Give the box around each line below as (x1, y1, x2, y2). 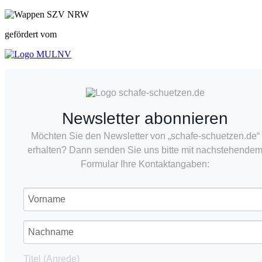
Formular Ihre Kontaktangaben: (81, 158, 209, 169)
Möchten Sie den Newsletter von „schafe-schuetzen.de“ (30, 130, 260, 141)
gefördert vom (5, 29, 57, 39)
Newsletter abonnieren (62, 109, 228, 127)
